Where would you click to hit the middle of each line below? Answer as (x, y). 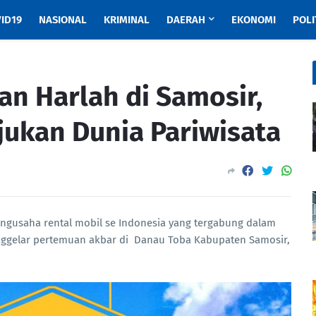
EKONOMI (253, 20)
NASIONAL (62, 20)
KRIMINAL (126, 20)
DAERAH (186, 20)
